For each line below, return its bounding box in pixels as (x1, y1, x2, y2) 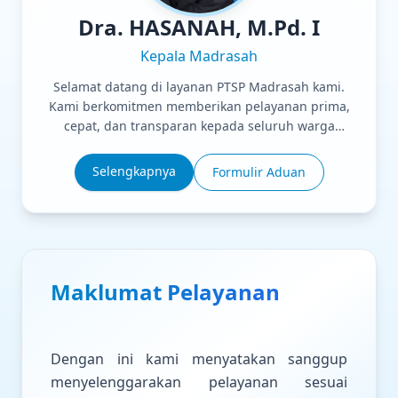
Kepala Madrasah (140, 46, 258, 66)
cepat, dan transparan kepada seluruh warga (63, 117, 335, 134)
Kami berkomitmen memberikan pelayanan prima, (48, 98, 350, 115)
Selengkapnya (92, 163, 176, 179)
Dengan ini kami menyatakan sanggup (51, 349, 347, 369)
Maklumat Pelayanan (51, 277, 280, 306)
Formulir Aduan (211, 163, 306, 180)
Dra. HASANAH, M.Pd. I (78, 12, 320, 42)
